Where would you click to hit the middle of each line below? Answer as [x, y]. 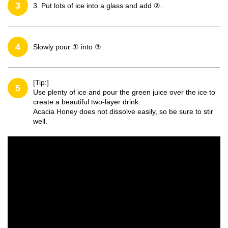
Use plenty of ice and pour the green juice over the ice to [124, 92]
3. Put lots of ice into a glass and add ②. [98, 5]
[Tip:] [41, 82]
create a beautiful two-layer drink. [87, 102]
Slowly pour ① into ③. [68, 47]
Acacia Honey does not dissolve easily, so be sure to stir [123, 111]
